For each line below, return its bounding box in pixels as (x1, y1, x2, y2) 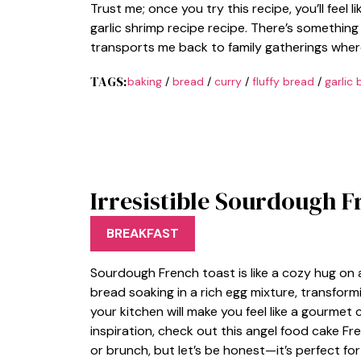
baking (127, 73, 162, 89)
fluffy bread (251, 73, 314, 89)
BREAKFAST (106, 225, 179, 242)
